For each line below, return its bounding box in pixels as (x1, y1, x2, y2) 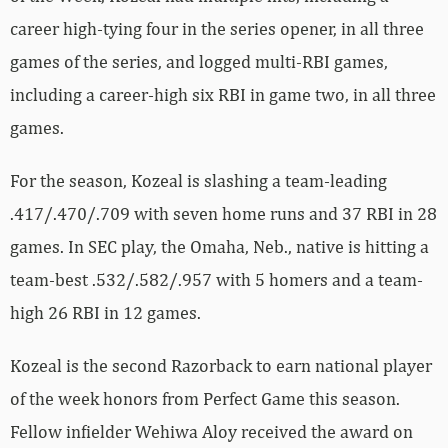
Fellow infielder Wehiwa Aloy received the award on (10, 420, 413, 442)
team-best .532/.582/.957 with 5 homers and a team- (10, 268, 423, 290)
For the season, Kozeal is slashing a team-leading (10, 169, 387, 191)
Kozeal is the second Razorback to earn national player (10, 354, 432, 376)
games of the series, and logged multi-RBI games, (10, 50, 388, 72)
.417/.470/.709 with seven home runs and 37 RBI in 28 (10, 202, 437, 224)
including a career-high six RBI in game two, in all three (10, 83, 436, 105)
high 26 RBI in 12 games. (10, 301, 201, 323)
